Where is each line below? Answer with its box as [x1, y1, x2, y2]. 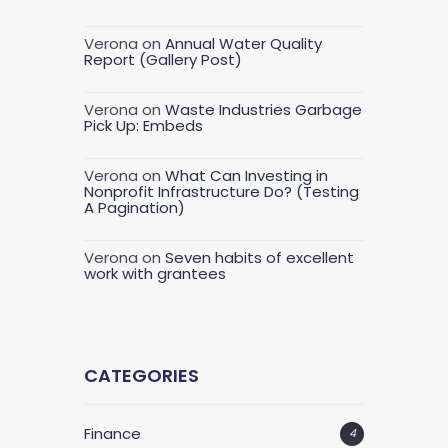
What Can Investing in [165, 165, 328, 187]
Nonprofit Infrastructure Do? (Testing [84, 181, 359, 203]
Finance [84, 423, 141, 445]
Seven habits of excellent [165, 247, 354, 269]
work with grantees [84, 263, 226, 285]
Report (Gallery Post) [84, 49, 242, 71]
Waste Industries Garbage [165, 99, 362, 121]
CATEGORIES [84, 363, 199, 389]
